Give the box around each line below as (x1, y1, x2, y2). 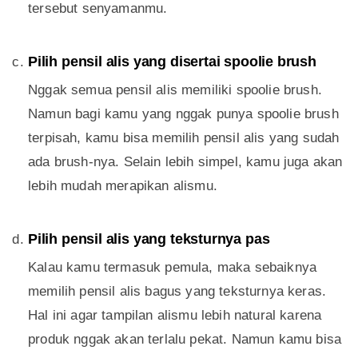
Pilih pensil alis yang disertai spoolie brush (28, 54, 316, 70)
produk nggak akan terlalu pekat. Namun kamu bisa (28, 332, 342, 348)
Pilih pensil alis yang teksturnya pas (28, 231, 270, 248)
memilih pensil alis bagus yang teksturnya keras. (28, 284, 327, 300)
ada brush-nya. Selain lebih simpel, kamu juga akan (28, 154, 343, 170)
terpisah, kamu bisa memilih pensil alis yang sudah (28, 130, 340, 146)
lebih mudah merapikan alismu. (28, 178, 217, 194)
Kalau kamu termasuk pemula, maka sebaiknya (28, 260, 317, 276)
